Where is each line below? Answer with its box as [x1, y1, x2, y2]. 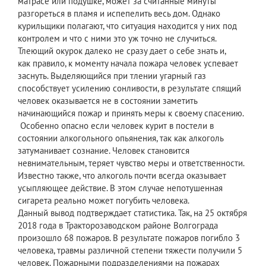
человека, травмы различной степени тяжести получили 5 [18, 245, 242, 256]
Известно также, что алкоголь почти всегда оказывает [18, 170, 226, 182]
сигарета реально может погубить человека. [18, 195, 189, 207]
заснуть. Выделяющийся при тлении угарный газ [18, 70, 206, 82]
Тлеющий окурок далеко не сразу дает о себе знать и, [18, 45, 226, 57]
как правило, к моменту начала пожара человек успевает [18, 58, 238, 69]
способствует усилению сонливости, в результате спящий [18, 83, 241, 94]
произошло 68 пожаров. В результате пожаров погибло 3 [18, 232, 240, 244]
